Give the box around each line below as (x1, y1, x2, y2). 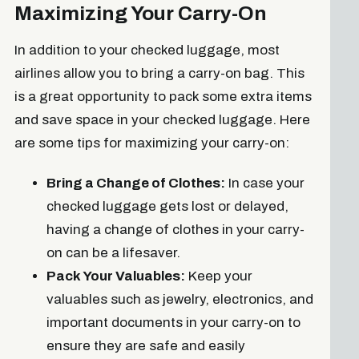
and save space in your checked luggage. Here (14, 111, 310, 127)
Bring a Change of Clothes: (46, 175, 225, 192)
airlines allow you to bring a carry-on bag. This (14, 65, 305, 81)
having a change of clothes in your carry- (46, 222, 305, 238)
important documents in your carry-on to (46, 315, 301, 331)
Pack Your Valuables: (46, 268, 185, 284)
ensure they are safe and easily (46, 338, 245, 354)
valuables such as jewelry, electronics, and (46, 292, 313, 308)
